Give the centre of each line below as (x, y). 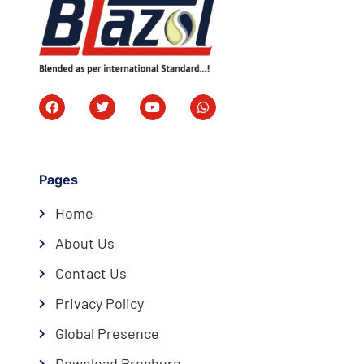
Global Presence (107, 334)
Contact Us (91, 273)
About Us (84, 243)
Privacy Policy (99, 303)
